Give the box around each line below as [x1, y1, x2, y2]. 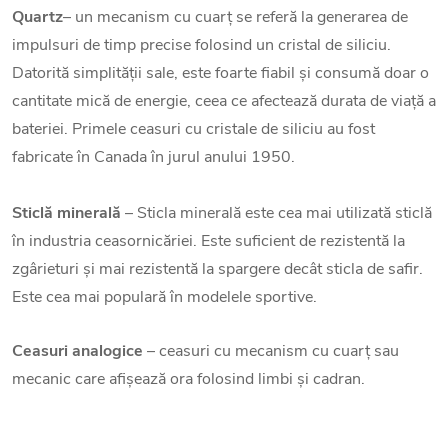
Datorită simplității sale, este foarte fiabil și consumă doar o [12, 62, 429, 85]
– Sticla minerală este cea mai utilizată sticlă [121, 202, 432, 225]
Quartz [12, 6, 63, 29]
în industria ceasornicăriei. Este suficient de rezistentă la [12, 230, 405, 253]
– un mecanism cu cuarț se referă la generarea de [63, 6, 408, 29]
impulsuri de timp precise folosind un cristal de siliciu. [12, 34, 391, 57]
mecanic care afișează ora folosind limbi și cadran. [12, 368, 365, 391]
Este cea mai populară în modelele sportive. [12, 286, 317, 309]
